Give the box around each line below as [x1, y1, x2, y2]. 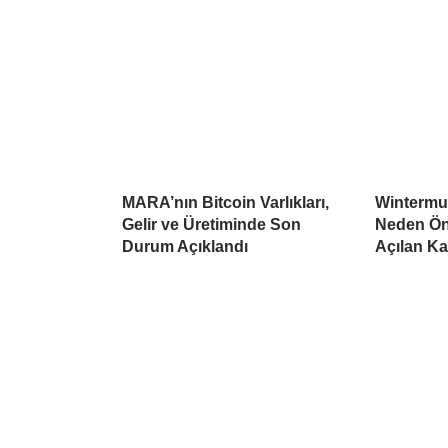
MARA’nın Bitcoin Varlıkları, [122, 194, 329, 212]
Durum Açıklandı [122, 238, 248, 256]
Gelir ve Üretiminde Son [122, 216, 301, 234]
